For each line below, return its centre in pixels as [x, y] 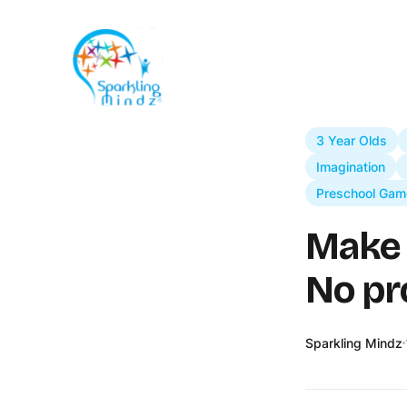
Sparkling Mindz [354, 343]
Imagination [351, 167]
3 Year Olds [352, 140]
